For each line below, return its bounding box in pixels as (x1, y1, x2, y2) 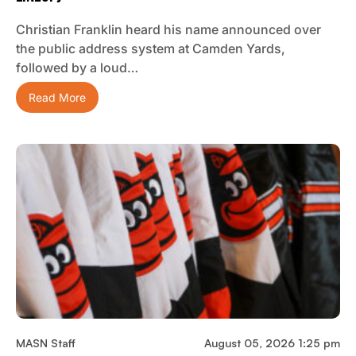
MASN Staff (16, 336, 75, 350)
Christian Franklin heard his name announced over (16, 21, 321, 38)
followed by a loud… (16, 60, 138, 76)
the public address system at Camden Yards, (16, 41, 285, 57)
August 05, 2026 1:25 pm (204, 336, 340, 350)
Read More (29, 91, 86, 105)
